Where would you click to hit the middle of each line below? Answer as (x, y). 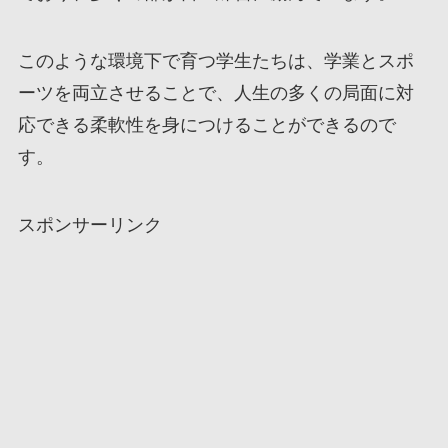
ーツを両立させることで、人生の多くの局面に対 (215, 92)
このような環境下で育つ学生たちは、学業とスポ (215, 60)
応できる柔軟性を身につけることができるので (206, 124)
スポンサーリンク (89, 224)
